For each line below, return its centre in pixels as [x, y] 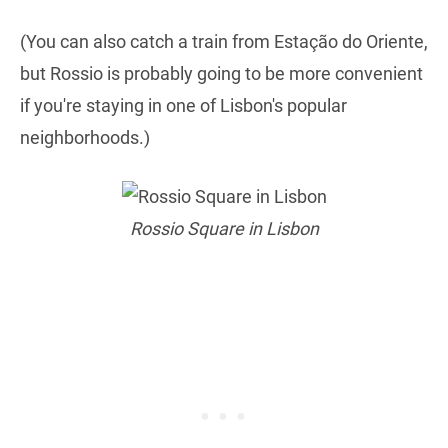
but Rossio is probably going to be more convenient [221, 73]
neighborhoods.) [85, 137]
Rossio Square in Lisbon [224, 228]
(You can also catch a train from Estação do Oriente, [224, 41]
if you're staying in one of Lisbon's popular [183, 105]
